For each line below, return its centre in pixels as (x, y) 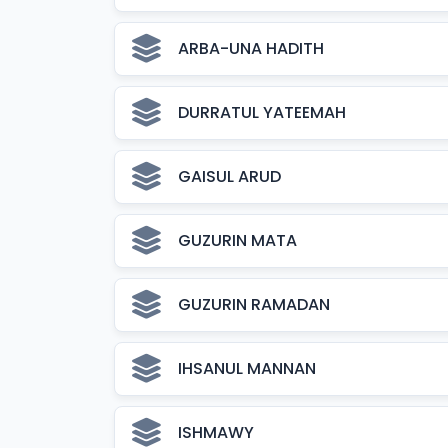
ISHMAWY (216, 432)
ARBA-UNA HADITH (251, 48)
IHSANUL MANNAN (247, 368)
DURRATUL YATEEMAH (262, 112)
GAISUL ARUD (229, 176)
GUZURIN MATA (237, 240)
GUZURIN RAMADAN (254, 304)
